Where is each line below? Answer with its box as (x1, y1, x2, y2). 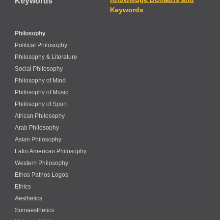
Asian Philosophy (15, 136, 61, 143)
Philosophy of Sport (15, 100, 67, 108)
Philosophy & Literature (15, 53, 77, 60)
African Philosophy (15, 112, 65, 119)
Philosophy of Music (15, 88, 68, 96)
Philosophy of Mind (15, 77, 66, 84)
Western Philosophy (15, 159, 68, 166)
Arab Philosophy (15, 124, 59, 131)
